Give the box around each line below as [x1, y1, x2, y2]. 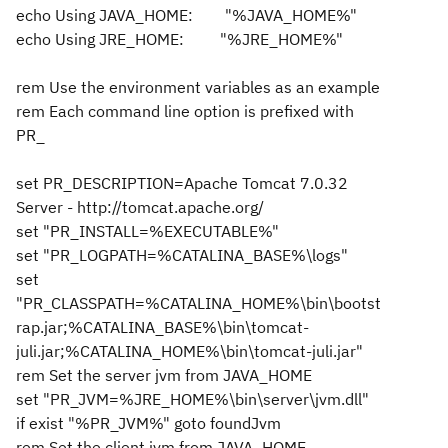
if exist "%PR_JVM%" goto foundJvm [16, 413, 281, 433]
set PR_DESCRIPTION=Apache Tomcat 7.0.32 [16, 173, 348, 193]
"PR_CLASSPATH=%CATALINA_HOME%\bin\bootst [16, 293, 381, 313]
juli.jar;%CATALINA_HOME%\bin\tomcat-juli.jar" [16, 341, 363, 361]
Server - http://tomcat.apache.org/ [16, 197, 264, 217]
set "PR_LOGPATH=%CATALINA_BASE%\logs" [16, 245, 348, 265]
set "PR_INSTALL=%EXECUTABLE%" [16, 221, 279, 241]
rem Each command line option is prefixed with [16, 101, 354, 121]
